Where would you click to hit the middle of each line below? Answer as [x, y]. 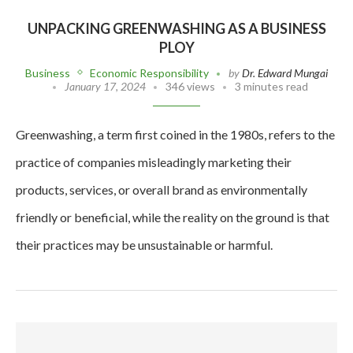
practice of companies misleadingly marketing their [154, 162]
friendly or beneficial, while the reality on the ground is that [173, 217]
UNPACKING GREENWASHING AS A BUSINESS [176, 28]
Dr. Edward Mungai [285, 72]
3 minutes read [271, 86]
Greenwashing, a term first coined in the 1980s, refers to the [175, 134]
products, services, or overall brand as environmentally [162, 189]
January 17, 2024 [105, 86]
